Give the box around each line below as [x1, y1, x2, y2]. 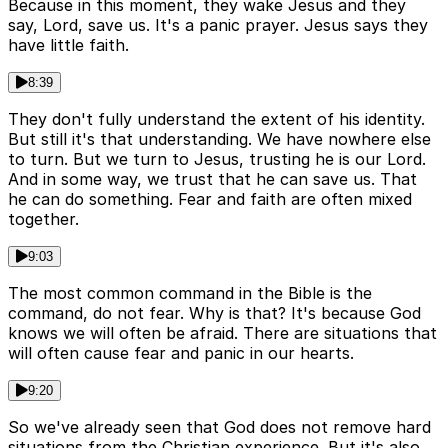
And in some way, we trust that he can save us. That [8, 169, 417, 190]
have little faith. [8, 35, 129, 56]
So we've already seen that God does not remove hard [8, 417, 431, 438]
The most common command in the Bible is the [8, 283, 372, 304]
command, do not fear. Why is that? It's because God [8, 303, 421, 324]
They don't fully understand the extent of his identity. [8, 109, 425, 130]
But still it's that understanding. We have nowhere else [8, 129, 431, 150]
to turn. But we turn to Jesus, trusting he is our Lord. [8, 149, 426, 170]
